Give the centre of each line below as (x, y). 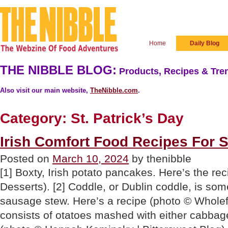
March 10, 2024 (91, 159)
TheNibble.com (114, 90)
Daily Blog (205, 43)
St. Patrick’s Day (127, 118)
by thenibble (160, 159)
